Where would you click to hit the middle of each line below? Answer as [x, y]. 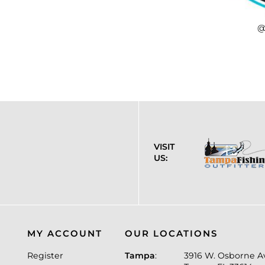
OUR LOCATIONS [172, 233]
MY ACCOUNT [65, 233]
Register [46, 255]
